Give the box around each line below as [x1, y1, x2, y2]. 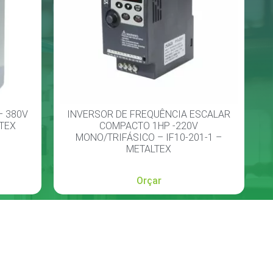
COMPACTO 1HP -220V [99, 120, 199, 132]
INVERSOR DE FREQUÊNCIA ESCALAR [67, 108, 231, 121]
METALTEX [126, 143, 172, 155]
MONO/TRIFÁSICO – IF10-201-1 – [76, 132, 222, 144]
